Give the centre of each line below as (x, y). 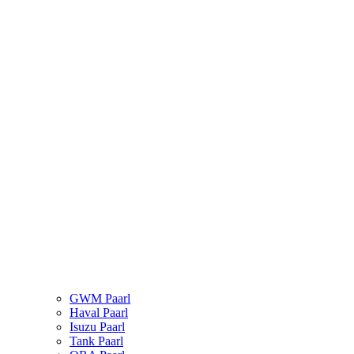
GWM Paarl (100, 298)
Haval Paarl (99, 312)
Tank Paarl (96, 341)
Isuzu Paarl (97, 326)
